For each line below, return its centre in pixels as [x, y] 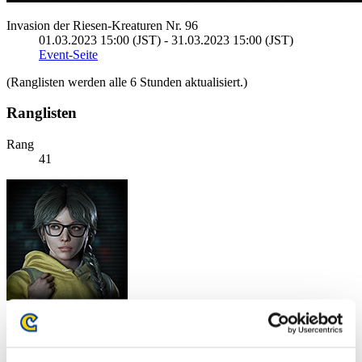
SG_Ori [27, 324]
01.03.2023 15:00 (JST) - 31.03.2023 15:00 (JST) [166, 40]
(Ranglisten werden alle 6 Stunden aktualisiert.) [127, 82]
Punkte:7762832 [48, 351]
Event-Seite [68, 54]
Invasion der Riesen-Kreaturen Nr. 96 [102, 25]
